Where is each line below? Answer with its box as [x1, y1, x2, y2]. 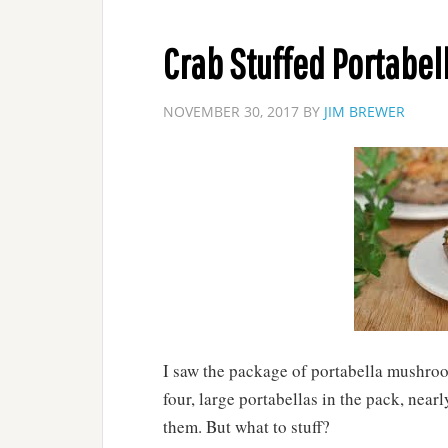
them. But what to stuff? [163, 415, 330, 438]
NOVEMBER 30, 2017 [163, 102, 299, 121]
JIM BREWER [324, 102, 405, 121]
